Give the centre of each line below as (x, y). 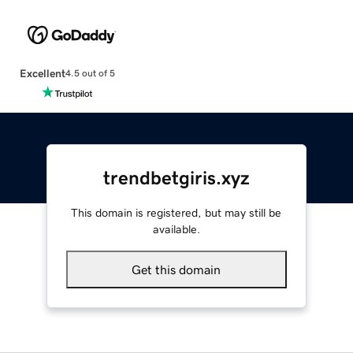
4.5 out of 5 (90, 74)
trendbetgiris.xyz (176, 178)
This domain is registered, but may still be (176, 212)
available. (176, 229)
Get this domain (176, 269)
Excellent (42, 73)
